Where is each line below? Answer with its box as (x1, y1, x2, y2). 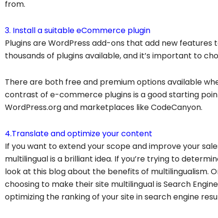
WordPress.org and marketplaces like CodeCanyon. (5, 101, 202, 113)
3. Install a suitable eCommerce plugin (5, 24, 150, 36)
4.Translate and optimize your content (5, 127, 152, 139)
